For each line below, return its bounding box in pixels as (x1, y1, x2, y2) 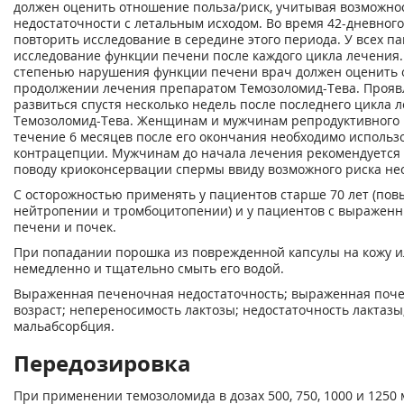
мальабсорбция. (14, 317, 115, 335)
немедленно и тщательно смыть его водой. (14, 260, 284, 277)
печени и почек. (14, 218, 116, 235)
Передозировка (14, 348, 191, 378)
